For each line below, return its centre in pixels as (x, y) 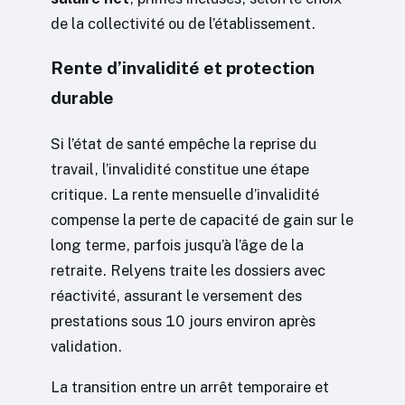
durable (82, 98)
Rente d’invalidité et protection (183, 68)
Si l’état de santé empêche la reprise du (184, 144)
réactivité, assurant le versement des (176, 296)
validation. (86, 347)
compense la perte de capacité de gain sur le (202, 220)
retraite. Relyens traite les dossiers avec (188, 271)
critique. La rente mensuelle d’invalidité (185, 195)
